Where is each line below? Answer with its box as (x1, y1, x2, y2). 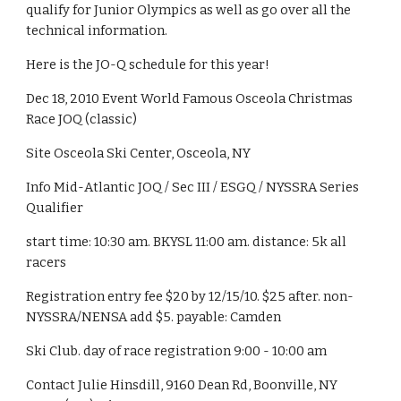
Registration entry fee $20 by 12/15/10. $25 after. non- (26, 288, 354, 304)
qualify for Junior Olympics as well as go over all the (26, 2, 352, 18)
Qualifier (26, 200, 84, 216)
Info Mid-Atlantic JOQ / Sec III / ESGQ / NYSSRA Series (26, 179, 360, 195)
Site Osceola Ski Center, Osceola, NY (26, 145, 252, 161)
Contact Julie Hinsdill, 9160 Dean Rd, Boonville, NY (26, 377, 338, 393)
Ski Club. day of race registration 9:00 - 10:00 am (26, 343, 328, 359)
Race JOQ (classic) (26, 111, 138, 127)
